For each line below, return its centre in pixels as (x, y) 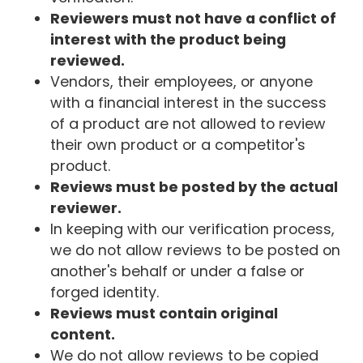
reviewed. (88, 61)
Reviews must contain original (164, 314)
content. (83, 335)
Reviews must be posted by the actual (194, 187)
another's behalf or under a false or (178, 271)
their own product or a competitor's (178, 145)
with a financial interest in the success (189, 103)
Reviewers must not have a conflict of (194, 19)
